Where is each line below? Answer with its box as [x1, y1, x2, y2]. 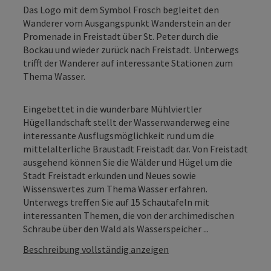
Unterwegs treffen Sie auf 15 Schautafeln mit [23, 195, 209, 208]
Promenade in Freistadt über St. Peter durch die [23, 30, 218, 42]
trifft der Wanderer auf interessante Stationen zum [23, 56, 233, 69]
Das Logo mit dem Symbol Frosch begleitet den [23, 3, 219, 16]
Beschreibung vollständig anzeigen [23, 243, 169, 255]
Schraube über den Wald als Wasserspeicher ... [23, 222, 209, 235]
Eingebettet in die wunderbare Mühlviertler [23, 102, 202, 115]
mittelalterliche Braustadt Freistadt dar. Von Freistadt [23, 142, 248, 155]
